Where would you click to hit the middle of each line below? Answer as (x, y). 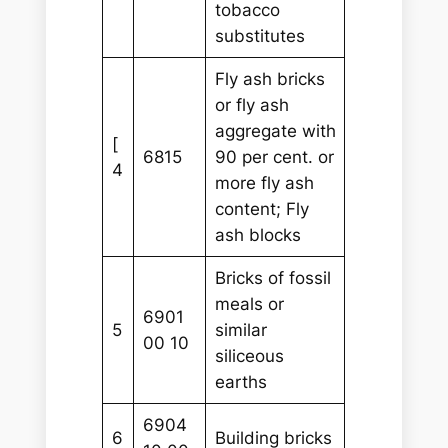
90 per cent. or (274, 156)
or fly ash (251, 104)
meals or (249, 303)
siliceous (249, 355)
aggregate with (275, 130)
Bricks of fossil (272, 277)
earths (240, 381)
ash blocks (257, 234)
